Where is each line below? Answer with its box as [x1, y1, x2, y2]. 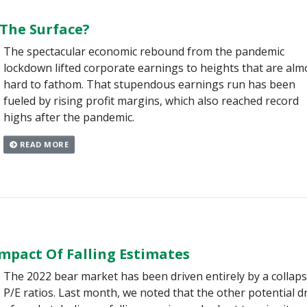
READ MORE [17, 139, 69, 150]
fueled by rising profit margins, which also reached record [3, 93, 299, 108]
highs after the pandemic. [3, 109, 134, 125]
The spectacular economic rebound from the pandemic [3, 43, 284, 59]
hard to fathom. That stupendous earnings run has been [3, 76, 295, 92]
